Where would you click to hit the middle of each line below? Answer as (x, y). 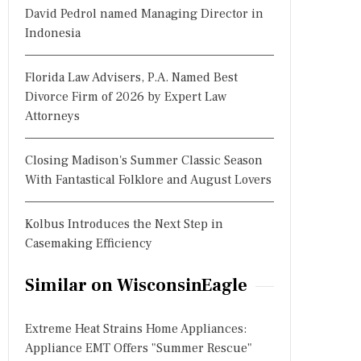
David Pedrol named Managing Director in (144, 14)
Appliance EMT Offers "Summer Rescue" (139, 348)
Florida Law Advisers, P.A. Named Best (131, 77)
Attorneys (52, 116)
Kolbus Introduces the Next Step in (124, 224)
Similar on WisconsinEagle (136, 285)
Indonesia (53, 33)
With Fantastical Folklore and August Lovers (148, 180)
